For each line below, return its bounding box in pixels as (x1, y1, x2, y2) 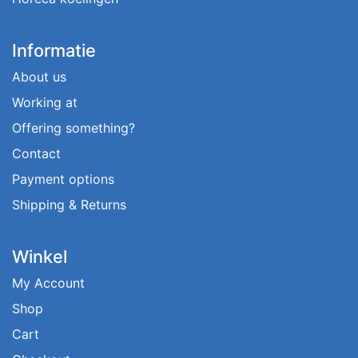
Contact (12, 145, 61, 161)
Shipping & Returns (12, 196, 126, 213)
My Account (12, 274, 85, 291)
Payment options (12, 170, 114, 187)
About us (12, 68, 66, 85)
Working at (12, 93, 78, 110)
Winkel (12, 245, 67, 267)
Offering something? (12, 119, 135, 136)
